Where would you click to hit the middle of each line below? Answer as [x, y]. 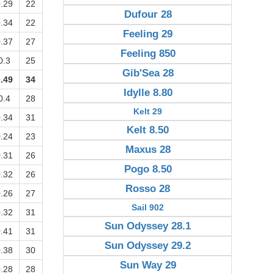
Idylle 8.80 [148, 93]
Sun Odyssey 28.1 [148, 226]
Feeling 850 [148, 54]
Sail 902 [148, 207]
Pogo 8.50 [148, 169]
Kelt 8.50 [148, 130]
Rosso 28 [148, 189]
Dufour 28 [148, 14]
